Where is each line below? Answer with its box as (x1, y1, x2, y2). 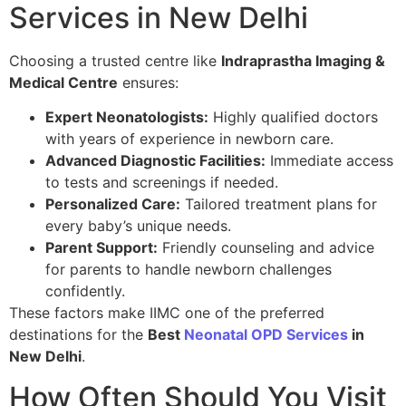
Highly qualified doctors (208, 108, 378, 127)
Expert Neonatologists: (45, 108, 208, 127)
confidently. (45, 282, 125, 301)
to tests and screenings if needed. (45, 173, 278, 192)
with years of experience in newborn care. (45, 130, 333, 149)
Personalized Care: (45, 195, 180, 214)
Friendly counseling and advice (158, 238, 374, 257)
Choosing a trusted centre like (9, 51, 221, 70)
